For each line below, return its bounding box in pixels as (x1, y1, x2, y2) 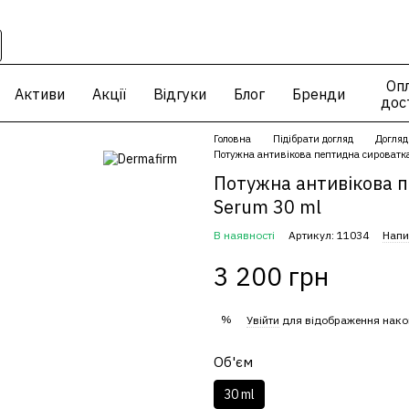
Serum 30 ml (214, 194, 321, 219)
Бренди (292, 85, 346, 103)
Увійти (246, 312, 279, 327)
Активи (15, 85, 66, 103)
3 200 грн (214, 259, 329, 293)
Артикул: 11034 (288, 228, 369, 242)
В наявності (214, 228, 275, 242)
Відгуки (153, 85, 207, 103)
